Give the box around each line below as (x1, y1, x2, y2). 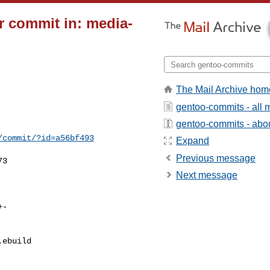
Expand (176, 136, 209, 146)
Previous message (176, 152, 256, 163)
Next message (176, 170, 237, 181)
